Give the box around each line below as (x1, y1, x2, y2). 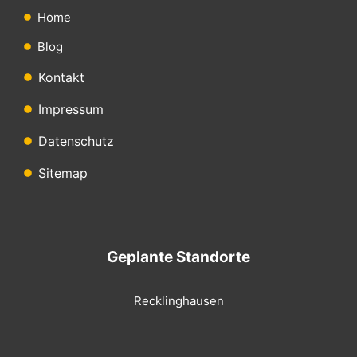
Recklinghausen (133, 292, 224, 308)
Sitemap (37, 164, 88, 181)
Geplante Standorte (107, 247, 250, 266)
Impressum (37, 100, 104, 117)
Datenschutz (37, 132, 114, 149)
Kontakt (37, 69, 84, 85)
